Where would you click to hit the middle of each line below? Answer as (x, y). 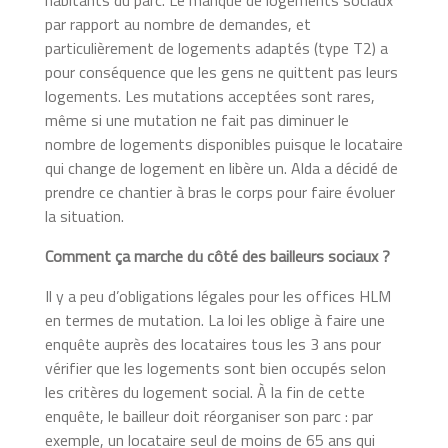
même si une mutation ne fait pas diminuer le (196, 119)
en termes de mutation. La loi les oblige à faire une (214, 319)
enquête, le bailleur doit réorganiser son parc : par (208, 415)
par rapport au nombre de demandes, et (177, 23)
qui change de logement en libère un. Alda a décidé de (221, 167)
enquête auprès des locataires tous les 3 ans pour (212, 343)
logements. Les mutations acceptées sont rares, (209, 95)
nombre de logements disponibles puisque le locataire (223, 143)
